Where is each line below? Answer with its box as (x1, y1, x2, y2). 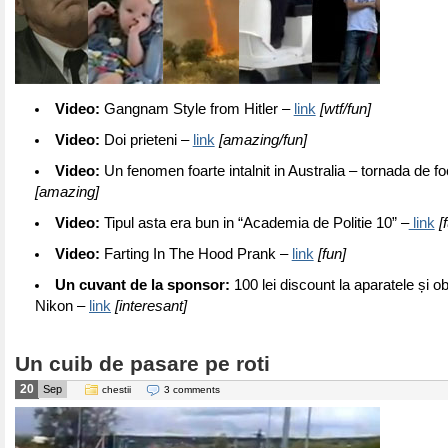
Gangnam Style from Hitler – (99, 101, 294, 117)
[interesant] (115, 298, 187, 314)
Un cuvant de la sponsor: (54, 277, 230, 293)
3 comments (164, 384, 220, 395)
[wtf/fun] (319, 101, 371, 117)
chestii (102, 384, 131, 395)
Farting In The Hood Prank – (99, 246, 292, 262)
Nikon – (35, 298, 89, 314)
